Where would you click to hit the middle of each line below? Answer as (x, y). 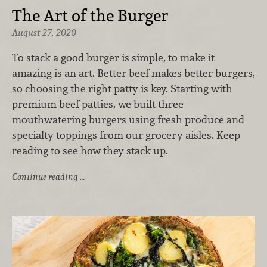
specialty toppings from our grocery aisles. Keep (126, 135)
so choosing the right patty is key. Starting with (122, 88)
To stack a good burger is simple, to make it (113, 57)
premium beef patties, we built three (98, 104)
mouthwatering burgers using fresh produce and (128, 119)
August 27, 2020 (44, 33)
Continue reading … (48, 177)
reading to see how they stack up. (90, 150)
